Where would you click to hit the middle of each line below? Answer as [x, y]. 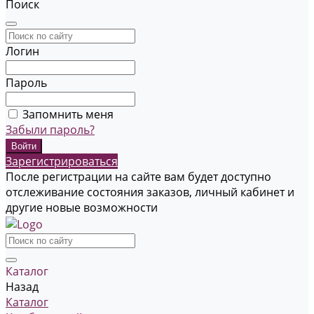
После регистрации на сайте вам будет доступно [138, 177]
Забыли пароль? [50, 130]
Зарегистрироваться [62, 162]
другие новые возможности [82, 208]
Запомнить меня [68, 115]
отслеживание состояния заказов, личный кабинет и [150, 192]
